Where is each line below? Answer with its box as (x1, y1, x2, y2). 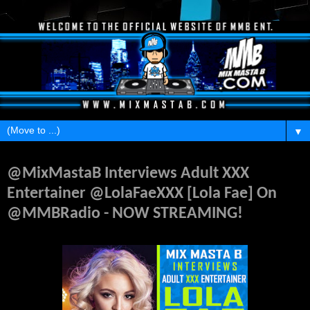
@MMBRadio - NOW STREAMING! (7, 205, 243, 222)
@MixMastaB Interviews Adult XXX (7, 165, 249, 182)
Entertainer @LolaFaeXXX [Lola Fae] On (7, 185, 277, 202)
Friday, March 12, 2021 (7, 155, 86, 164)
